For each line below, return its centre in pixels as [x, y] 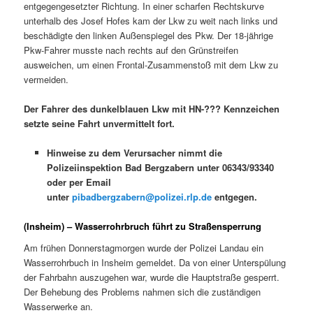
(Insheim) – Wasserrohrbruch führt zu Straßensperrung [143, 226]
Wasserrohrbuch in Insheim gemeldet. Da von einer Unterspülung [155, 263]
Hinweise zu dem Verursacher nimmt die [134, 152]
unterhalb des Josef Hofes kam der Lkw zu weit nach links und [151, 20]
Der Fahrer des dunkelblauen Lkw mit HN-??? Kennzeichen [152, 108]
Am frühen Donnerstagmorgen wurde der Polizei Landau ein [144, 248]
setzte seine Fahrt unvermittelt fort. [100, 123]
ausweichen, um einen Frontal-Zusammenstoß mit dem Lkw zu [151, 64]
